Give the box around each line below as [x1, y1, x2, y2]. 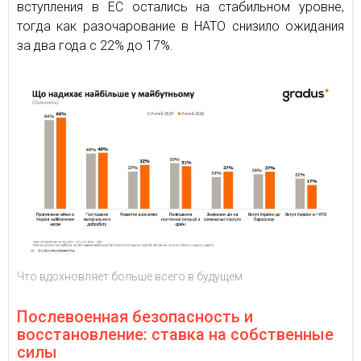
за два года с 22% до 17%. [17, 38, 173, 54]
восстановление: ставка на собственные [17, 325, 334, 345]
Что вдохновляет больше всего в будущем [17, 270, 243, 284]
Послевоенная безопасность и [17, 307, 253, 327]
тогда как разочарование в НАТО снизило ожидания [17, 19, 344, 35]
